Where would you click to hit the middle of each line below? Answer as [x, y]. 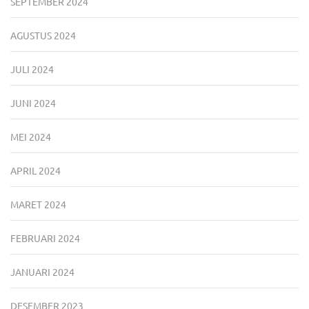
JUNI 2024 [33, 103]
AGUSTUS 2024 [43, 36]
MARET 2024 [38, 205]
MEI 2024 [31, 137]
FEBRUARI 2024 [45, 238]
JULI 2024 [32, 69]
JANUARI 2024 [42, 272]
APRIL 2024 [36, 171]
